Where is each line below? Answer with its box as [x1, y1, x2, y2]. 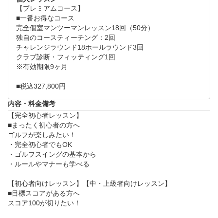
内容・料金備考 [8, 100, 55, 108]
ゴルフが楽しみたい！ [8, 131, 76, 139]
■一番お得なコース [16, 14, 74, 22]
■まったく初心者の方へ [8, 121, 80, 129]
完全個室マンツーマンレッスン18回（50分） [16, 24, 154, 32]
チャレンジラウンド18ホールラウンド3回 [16, 43, 144, 52]
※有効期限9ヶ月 [16, 63, 68, 71]
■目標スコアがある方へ [8, 189, 87, 198]
